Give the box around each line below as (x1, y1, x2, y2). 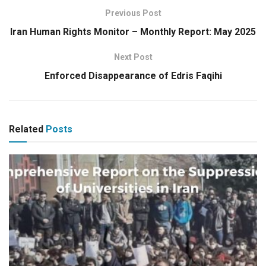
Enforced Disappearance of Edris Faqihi (44, 70, 222, 82)
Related (9, 123, 43, 135)
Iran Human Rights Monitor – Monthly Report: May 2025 (10, 26, 256, 38)
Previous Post (104, 8, 161, 18)
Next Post (113, 52, 153, 62)
